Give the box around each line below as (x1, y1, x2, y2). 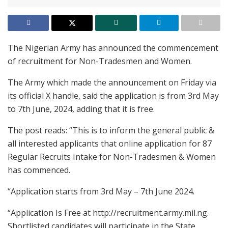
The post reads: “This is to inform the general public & (8, 125, 214, 136)
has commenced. (8, 164, 70, 176)
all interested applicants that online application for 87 (8, 138, 212, 150)
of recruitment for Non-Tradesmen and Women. (8, 55, 192, 67)
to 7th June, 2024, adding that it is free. (8, 103, 155, 115)
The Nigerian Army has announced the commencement (8, 42, 218, 54)
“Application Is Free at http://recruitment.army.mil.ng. (8, 207, 209, 219)
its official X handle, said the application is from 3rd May (8, 90, 219, 102)
